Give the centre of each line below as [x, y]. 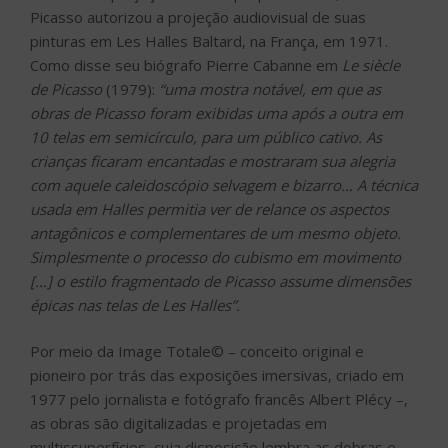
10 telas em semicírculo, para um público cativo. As [206, 136]
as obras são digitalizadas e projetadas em [178, 423]
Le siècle [371, 64]
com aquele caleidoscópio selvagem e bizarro [185, 184]
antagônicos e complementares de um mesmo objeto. [215, 232]
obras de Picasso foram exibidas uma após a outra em [216, 112]
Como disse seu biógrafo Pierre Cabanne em [186, 64]
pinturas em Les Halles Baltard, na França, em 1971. [209, 40]
